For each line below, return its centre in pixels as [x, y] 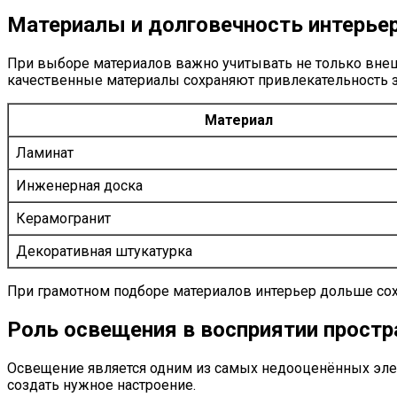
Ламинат [45, 152]
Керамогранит [63, 218]
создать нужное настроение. [101, 385]
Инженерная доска [79, 185]
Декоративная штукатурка [104, 251]
